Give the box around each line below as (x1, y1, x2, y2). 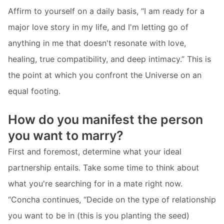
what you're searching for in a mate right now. (8, 178, 182, 189)
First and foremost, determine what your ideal (8, 146, 181, 157)
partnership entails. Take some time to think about (8, 162, 199, 173)
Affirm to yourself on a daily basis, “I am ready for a (8, 5, 204, 16)
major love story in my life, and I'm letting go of (8, 21, 188, 32)
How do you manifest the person (8, 112, 203, 127)
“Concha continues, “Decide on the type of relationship (8, 194, 216, 205)
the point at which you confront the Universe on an (8, 69, 201, 80)
